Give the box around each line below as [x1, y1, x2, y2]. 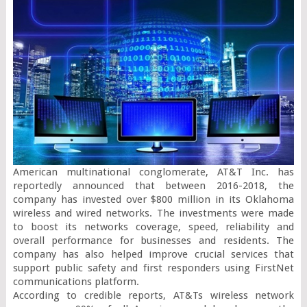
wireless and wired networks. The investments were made [12, 206, 295, 219]
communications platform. [12, 275, 139, 288]
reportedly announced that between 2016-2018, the [12, 179, 295, 192]
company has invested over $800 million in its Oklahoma [12, 193, 295, 206]
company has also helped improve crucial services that [12, 247, 295, 260]
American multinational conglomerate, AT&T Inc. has [12, 165, 295, 178]
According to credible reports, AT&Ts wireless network [12, 288, 295, 302]
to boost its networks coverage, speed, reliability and [12, 220, 295, 233]
